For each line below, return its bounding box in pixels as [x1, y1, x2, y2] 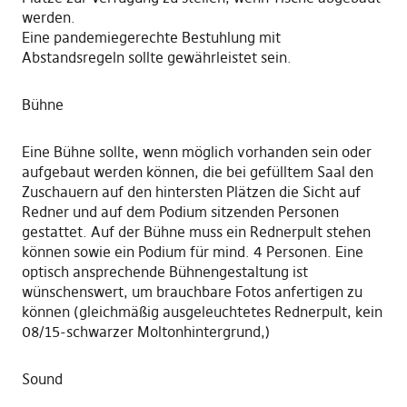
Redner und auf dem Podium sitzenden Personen [21, 203, 339, 222]
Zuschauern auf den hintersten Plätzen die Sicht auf [21, 183, 361, 202]
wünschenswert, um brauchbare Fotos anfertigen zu [21, 283, 362, 302]
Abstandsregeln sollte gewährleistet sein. [21, 48, 292, 67]
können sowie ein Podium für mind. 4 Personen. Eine [21, 243, 363, 262]
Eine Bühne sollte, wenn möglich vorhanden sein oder [21, 143, 372, 162]
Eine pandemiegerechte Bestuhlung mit [21, 28, 281, 47]
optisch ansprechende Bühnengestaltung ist [21, 263, 308, 282]
